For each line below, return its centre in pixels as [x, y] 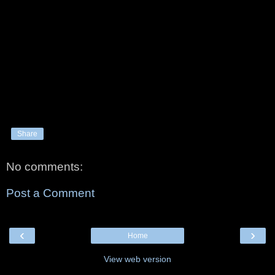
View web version [137, 259]
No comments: [45, 166]
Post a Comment [50, 193]
